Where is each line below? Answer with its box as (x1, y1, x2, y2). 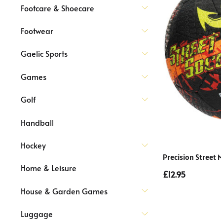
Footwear (21, 25, 53, 36)
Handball (21, 116, 54, 128)
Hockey (21, 139, 46, 150)
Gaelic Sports (21, 48, 68, 59)
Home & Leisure (21, 162, 76, 174)
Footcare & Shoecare (21, 2, 94, 13)
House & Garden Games (21, 185, 108, 196)
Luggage (21, 208, 53, 219)
